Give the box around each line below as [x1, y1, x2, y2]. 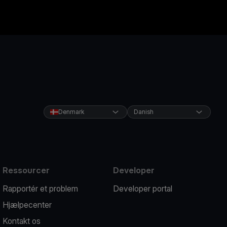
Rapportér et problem [3, 183, 79, 194]
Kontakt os [3, 216, 41, 226]
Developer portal [112, 183, 172, 194]
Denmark [58, 108, 84, 116]
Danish [133, 108, 154, 116]
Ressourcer [3, 165, 50, 175]
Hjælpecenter [3, 200, 52, 210]
